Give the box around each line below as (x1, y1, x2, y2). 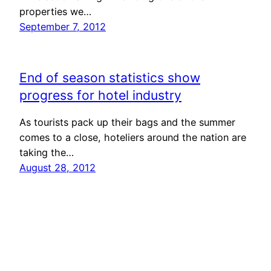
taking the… (19, 146, 74, 159)
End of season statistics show (19, 70, 200, 86)
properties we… (19, 5, 91, 18)
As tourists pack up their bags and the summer (19, 116, 235, 129)
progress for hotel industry (19, 87, 181, 103)
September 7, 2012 (19, 20, 106, 33)
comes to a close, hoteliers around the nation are (19, 131, 246, 144)
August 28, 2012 (19, 162, 96, 174)
